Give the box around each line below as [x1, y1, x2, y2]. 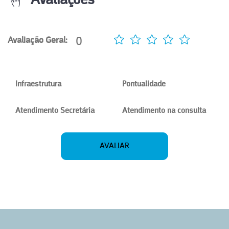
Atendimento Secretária [15, 107, 95, 115]
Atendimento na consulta [122, 107, 206, 115]
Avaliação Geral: [8, 36, 67, 45]
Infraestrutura [15, 80, 61, 88]
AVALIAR [100, 142, 129, 150]
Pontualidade [122, 80, 166, 88]
